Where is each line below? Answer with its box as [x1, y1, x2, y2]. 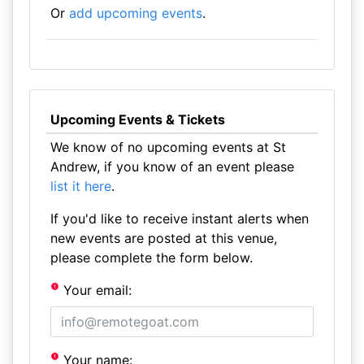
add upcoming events [68, 5, 202, 21]
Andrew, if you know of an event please [50, 158, 294, 175]
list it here [50, 178, 111, 194]
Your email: [59, 282, 132, 298]
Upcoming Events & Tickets [50, 111, 225, 128]
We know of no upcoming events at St [50, 139, 286, 155]
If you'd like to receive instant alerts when [50, 210, 309, 227]
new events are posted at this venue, [50, 230, 277, 246]
